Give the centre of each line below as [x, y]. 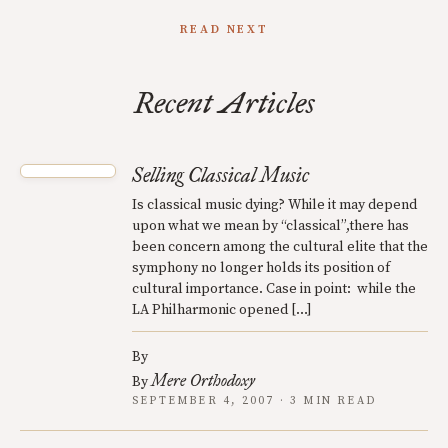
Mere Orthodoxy [203, 381]
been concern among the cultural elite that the [280, 247]
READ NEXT [224, 30]
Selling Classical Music [220, 175]
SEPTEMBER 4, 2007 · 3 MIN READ [254, 401]
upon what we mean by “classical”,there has [270, 226]
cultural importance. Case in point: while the [274, 289]
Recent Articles [224, 103]
